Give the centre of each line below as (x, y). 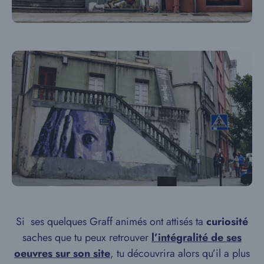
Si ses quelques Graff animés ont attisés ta (111, 221)
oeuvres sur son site (62, 253)
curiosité (227, 221)
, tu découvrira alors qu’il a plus (180, 253)
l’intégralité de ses (197, 237)
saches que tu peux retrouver (87, 237)
